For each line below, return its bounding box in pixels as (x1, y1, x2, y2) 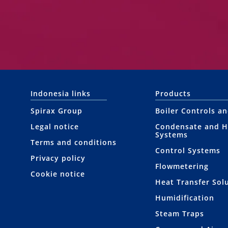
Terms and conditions (31, 137, 117, 148)
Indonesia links (31, 89, 91, 99)
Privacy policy (31, 153, 85, 163)
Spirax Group (31, 106, 82, 116)
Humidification (155, 193, 214, 203)
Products (155, 89, 191, 99)
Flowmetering (155, 161, 209, 172)
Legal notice (31, 122, 79, 132)
